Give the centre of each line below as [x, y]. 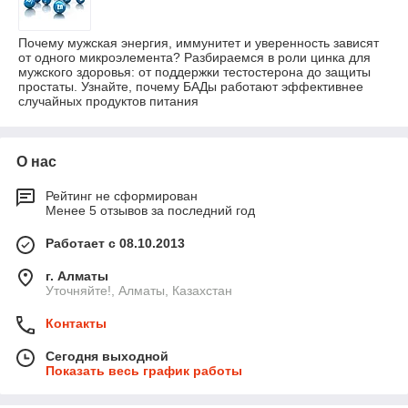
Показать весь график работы [144, 371]
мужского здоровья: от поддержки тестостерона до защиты [194, 72]
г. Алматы [77, 276]
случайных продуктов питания [108, 101]
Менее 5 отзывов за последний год [150, 210]
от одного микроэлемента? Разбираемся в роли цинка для [194, 57]
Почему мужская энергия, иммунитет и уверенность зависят [199, 43]
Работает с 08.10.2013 [115, 243]
